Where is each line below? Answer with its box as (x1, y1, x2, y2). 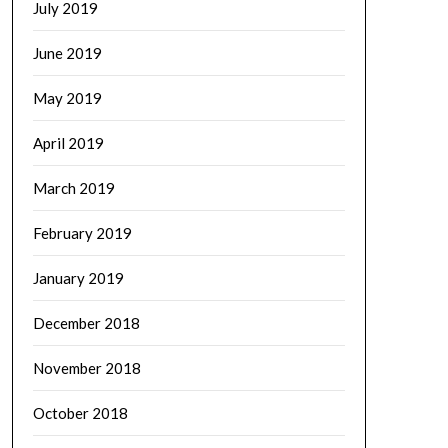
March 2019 (32, 179, 115, 197)
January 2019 (32, 269, 124, 287)
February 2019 (32, 224, 132, 242)
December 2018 (32, 314, 140, 332)
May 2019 (32, 89, 102, 107)
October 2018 (32, 404, 128, 422)
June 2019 (32, 44, 102, 62)
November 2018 (32, 359, 141, 377)
